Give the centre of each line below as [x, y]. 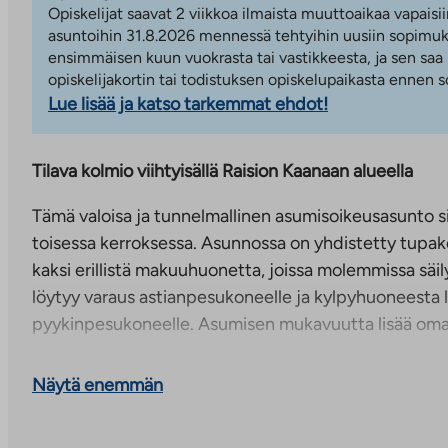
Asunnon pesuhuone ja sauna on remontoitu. [208, 368]
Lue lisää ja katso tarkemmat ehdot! [188, 103]
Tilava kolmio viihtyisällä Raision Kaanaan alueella [222, 170]
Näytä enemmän [97, 384]
